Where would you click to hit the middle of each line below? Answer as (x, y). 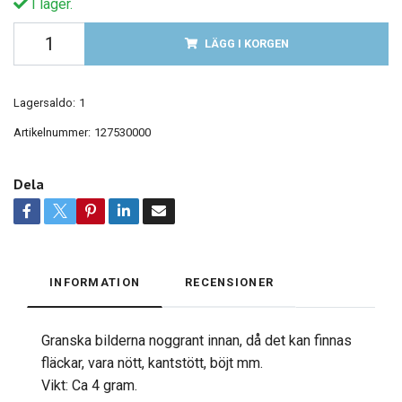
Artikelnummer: (52, 133)
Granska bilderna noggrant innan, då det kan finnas (197, 341)
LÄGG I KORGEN (246, 44)
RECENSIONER (230, 283)
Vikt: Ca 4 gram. (89, 386)
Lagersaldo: (44, 103)
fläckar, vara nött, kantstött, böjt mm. (152, 363)
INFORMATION (95, 283)
